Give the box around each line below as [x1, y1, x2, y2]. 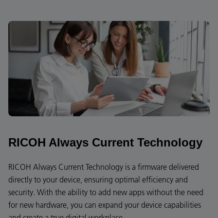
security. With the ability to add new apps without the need [8, 187, 203, 197]
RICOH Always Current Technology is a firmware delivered [8, 162, 199, 172]
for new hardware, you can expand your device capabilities [8, 200, 201, 210]
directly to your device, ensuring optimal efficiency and [8, 174, 188, 184]
